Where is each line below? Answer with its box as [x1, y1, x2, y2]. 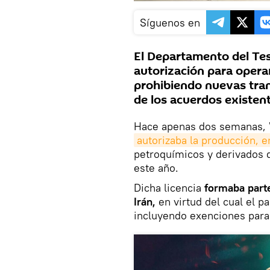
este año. [134, 160, 178, 175]
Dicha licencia [134, 180, 201, 195]
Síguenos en [140, 15, 200, 30]
